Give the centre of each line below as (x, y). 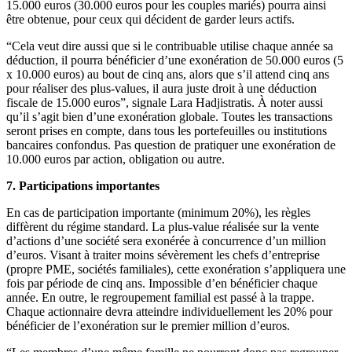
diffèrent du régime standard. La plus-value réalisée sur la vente (163, 226)
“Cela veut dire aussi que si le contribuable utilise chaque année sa (170, 46)
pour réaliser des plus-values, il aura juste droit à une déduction (161, 88)
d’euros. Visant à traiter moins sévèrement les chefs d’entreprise (163, 255)
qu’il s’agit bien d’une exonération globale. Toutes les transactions (169, 116)
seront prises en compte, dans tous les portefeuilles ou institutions (167, 130)
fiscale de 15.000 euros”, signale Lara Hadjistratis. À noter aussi (165, 102)
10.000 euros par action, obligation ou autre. (115, 159)
